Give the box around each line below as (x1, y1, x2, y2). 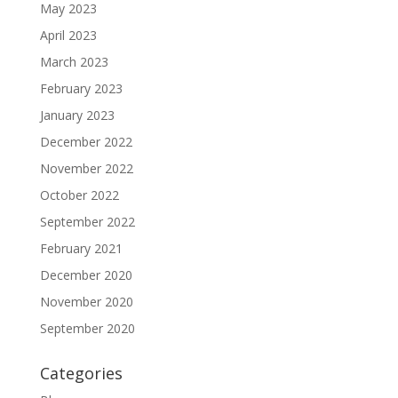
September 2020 (39, 320, 135, 337)
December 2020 (39, 267, 132, 283)
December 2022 (39, 133, 132, 150)
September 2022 (39, 213, 135, 230)
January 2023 (39, 107, 115, 123)
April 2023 (39, 27, 97, 44)
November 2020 (39, 293, 133, 310)
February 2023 (39, 80, 123, 97)
